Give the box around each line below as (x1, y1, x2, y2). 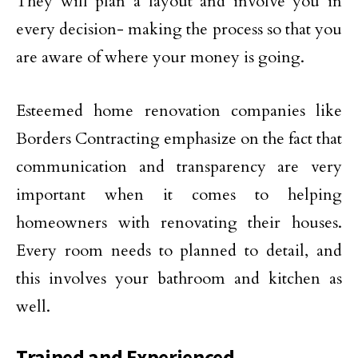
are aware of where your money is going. (16, 46, 304, 69)
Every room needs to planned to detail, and (16, 240, 342, 262)
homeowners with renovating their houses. (16, 212, 342, 234)
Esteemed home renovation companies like (16, 100, 342, 122)
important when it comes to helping (16, 184, 342, 206)
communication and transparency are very (16, 156, 342, 178)
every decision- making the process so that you (16, 18, 342, 41)
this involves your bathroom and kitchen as (16, 268, 342, 290)
